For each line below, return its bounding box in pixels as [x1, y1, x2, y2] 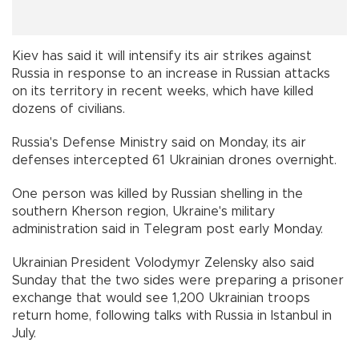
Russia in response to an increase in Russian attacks [12, 67, 330, 80]
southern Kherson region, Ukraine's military [12, 204, 275, 218]
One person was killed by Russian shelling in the [12, 187, 303, 200]
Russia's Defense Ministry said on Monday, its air [12, 135, 306, 149]
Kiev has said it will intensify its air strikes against [12, 49, 312, 63]
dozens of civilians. [12, 102, 125, 115]
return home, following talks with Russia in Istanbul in [12, 309, 332, 322]
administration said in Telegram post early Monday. [12, 222, 323, 236]
